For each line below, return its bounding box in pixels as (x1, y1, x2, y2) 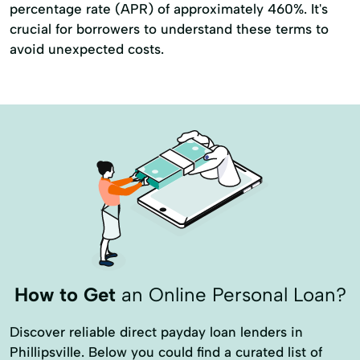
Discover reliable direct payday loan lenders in (10, 323, 303, 340)
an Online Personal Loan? (115, 283, 346, 306)
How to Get (14, 283, 116, 306)
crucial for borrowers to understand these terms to (10, 21, 329, 37)
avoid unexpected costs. (10, 41, 164, 57)
